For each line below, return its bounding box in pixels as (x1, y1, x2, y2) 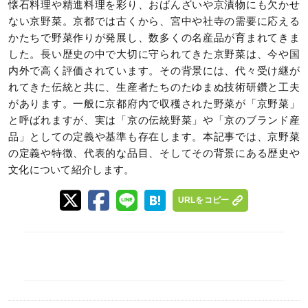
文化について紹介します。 (8, 164, 135, 175)
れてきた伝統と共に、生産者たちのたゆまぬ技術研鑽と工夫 (8, 82, 300, 93)
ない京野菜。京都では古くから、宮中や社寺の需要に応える (8, 16, 300, 27)
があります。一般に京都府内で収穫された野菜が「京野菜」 (8, 98, 300, 109)
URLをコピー (177, 195, 230, 206)
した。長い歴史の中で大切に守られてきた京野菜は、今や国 (8, 49, 300, 60)
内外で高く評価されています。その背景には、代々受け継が (8, 65, 300, 76)
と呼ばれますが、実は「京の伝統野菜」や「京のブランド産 (8, 115, 300, 126)
